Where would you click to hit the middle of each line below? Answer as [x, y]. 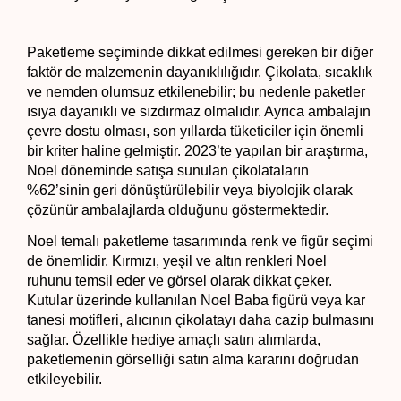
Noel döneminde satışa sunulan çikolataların [168, 170]
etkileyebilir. [64, 379]
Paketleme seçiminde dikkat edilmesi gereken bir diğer [200, 52]
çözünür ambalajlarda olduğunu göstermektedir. [178, 209]
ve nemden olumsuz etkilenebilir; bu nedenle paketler [196, 91]
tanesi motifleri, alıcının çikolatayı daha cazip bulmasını [200, 320]
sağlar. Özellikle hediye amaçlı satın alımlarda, [174, 339]
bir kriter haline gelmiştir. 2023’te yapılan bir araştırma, [197, 150]
